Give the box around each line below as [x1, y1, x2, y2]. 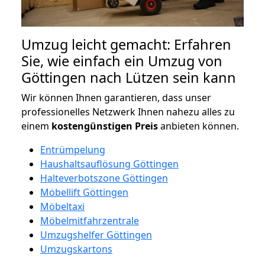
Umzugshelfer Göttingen [40, 228, 152, 241]
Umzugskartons [40, 242, 112, 256]
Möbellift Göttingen [40, 185, 128, 199]
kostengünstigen [51, 119, 132, 132]
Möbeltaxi [40, 199, 85, 213]
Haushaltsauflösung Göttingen [40, 157, 179, 170]
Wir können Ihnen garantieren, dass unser [21, 91, 211, 104]
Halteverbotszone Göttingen [40, 171, 168, 185]
